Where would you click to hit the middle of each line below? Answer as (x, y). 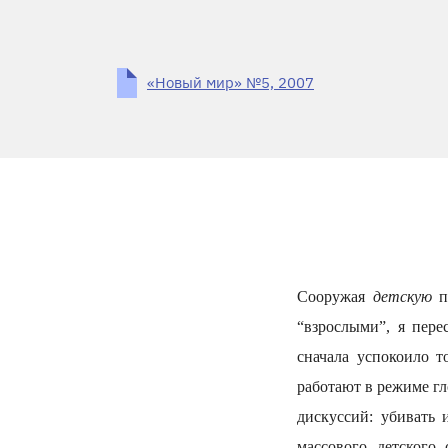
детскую (406, 296)
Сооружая (335, 296)
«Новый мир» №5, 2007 (230, 82)
